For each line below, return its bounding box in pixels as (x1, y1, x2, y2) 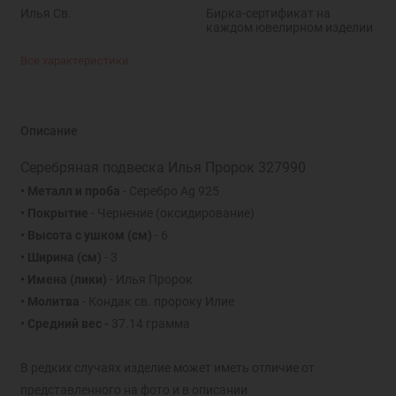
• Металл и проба (19, 184, 120, 199)
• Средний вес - (19, 316, 109, 331)
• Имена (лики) (19, 272, 107, 287)
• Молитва (19, 294, 80, 309)
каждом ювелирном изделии (205, 19, 373, 34)
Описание (19, 124, 78, 140)
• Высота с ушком (19, 228, 125, 243)
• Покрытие (19, 206, 88, 221)
